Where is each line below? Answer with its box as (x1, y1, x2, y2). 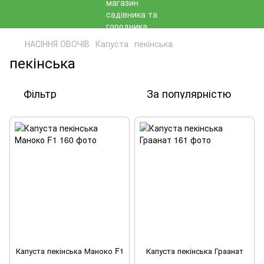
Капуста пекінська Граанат (146, 245, 243, 256)
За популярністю (147, 85, 231, 101)
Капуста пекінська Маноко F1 (15, 245, 124, 256)
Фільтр (24, 85, 57, 101)
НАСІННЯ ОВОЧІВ (25, 38, 90, 49)
